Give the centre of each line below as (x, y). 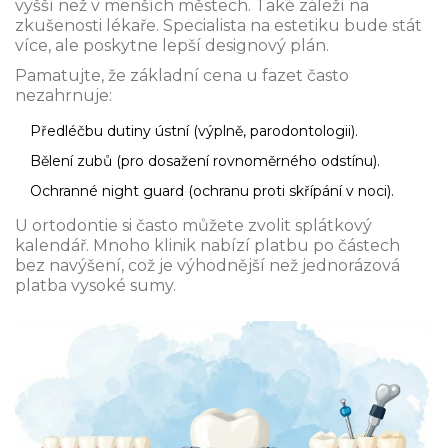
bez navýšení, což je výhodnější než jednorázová (207, 266)
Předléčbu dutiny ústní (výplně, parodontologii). (194, 131)
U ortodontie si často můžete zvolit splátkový (193, 226)
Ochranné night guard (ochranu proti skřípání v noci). (212, 191)
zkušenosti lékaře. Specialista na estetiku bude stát (218, 26)
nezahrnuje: (63, 96)
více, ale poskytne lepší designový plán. (172, 46)
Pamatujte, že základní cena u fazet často (182, 76)
